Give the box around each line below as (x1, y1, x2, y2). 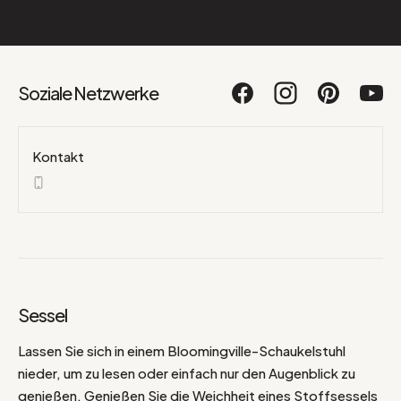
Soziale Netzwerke (18, 81, 158, 105)
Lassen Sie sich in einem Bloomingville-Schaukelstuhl (18, 342, 346, 360)
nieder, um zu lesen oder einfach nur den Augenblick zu (18, 364, 355, 382)
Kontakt (32, 148, 84, 166)
